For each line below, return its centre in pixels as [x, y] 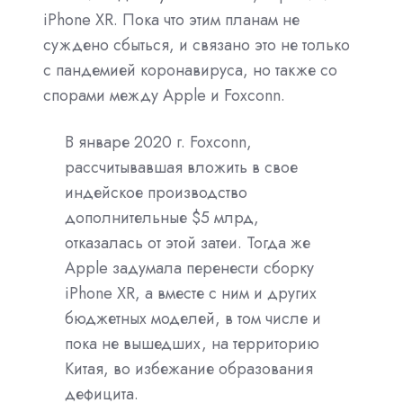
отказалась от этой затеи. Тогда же [188, 242]
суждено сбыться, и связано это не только [197, 45]
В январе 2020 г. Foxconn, [158, 142]
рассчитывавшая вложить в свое [181, 167]
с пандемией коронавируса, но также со [190, 70]
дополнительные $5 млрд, [162, 217]
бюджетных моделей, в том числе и [193, 318]
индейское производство [156, 192]
